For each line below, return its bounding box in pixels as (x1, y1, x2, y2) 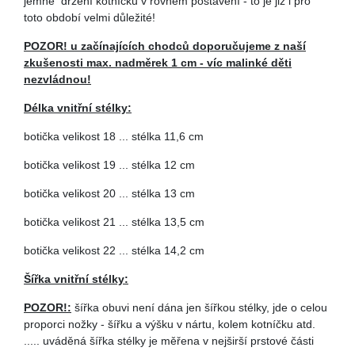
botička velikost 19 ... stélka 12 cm (24, 158, 195, 171)
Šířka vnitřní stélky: (24, 273, 128, 285)
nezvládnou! (24, 73, 91, 86)
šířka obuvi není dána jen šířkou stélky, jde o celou (71, 301, 327, 314)
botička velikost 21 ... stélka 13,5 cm (24, 216, 204, 228)
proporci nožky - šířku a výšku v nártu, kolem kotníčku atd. (24, 318, 315, 330)
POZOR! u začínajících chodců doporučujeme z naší (24, 40, 306, 52)
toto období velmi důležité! (24, 11, 155, 24)
